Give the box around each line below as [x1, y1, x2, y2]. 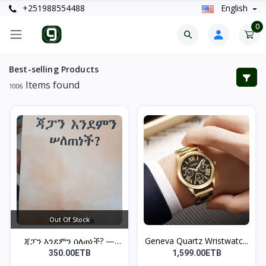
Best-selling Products [9, 63, 99, 75]
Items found [23, 78, 80, 91]
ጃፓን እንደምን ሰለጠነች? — [24, 235, 115, 246]
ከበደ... [59, 247, 80, 259]
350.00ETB [48, 248, 91, 258]
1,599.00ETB [172, 248, 221, 258]
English [218, 2, 250, 14]
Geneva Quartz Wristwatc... [145, 235, 248, 246]
